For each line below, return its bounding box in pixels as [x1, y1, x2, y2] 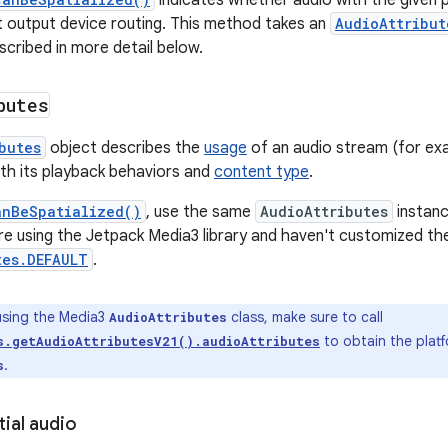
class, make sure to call [227, 308, 383, 326]
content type [214, 162, 309, 182]
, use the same [146, 202, 255, 222]
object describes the [46, 138, 204, 158]
